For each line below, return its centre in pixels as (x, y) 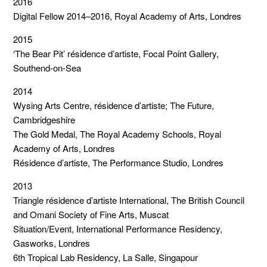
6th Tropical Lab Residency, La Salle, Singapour (106, 257)
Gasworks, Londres (52, 243)
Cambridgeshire (44, 119)
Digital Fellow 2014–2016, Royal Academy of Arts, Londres (128, 16)
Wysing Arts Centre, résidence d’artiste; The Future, (114, 105)
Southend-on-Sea (47, 68)
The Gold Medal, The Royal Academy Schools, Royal (117, 134)
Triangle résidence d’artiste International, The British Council (129, 200)
